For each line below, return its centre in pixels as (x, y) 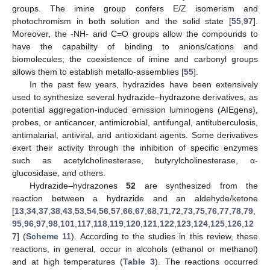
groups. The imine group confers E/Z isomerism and (135, 9)
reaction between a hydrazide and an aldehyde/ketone (135, 199)
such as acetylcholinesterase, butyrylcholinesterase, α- (135, 161)
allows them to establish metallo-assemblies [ (98, 72)
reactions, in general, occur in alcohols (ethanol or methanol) (135, 249)
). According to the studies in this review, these (165, 237)
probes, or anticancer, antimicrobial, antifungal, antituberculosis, (135, 123)
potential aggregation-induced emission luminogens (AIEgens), (135, 110)
